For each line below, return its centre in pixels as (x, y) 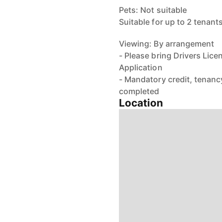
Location (141, 103)
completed (139, 91)
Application (141, 67)
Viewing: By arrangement (167, 44)
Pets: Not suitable (153, 10)
